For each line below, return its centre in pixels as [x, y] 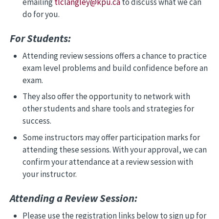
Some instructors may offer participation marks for [111, 137]
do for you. [41, 14]
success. [37, 121]
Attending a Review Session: [74, 198]
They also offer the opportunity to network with [106, 96]
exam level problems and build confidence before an [115, 68]
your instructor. [49, 174]
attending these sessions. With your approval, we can [114, 149]
